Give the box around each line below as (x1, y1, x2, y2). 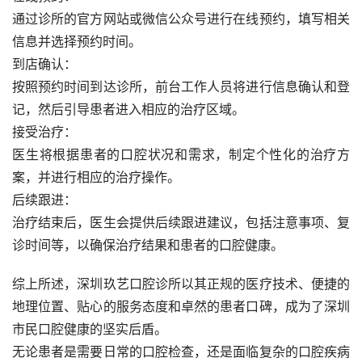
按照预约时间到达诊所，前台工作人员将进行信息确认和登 (12, 78, 350, 95)
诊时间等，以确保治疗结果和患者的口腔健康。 (12, 237, 284, 254)
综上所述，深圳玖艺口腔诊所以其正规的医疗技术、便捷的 (12, 276, 350, 293)
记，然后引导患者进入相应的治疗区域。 (12, 101, 245, 118)
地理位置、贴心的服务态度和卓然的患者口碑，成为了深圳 (12, 298, 350, 315)
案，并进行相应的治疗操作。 (12, 169, 180, 186)
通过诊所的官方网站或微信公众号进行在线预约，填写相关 (12, 11, 350, 27)
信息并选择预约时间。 (12, 33, 141, 50)
